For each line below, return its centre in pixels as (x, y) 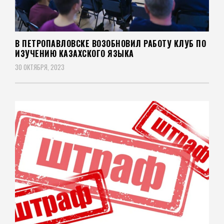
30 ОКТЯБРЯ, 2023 (40, 67)
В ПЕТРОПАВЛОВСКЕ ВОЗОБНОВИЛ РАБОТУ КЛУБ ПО (110, 44)
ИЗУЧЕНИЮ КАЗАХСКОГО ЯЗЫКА (74, 54)
